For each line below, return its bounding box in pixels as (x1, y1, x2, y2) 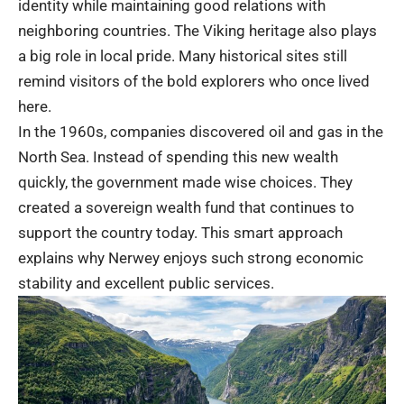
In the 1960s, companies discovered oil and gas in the (18, 123, 383, 142)
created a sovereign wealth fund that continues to (18, 198, 354, 217)
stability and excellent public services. (18, 274, 274, 293)
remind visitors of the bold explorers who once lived (18, 72, 370, 91)
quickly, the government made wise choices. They (18, 173, 353, 192)
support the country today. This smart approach (18, 224, 343, 243)
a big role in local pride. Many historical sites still (18, 47, 347, 66)
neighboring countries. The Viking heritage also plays (18, 22, 377, 41)
